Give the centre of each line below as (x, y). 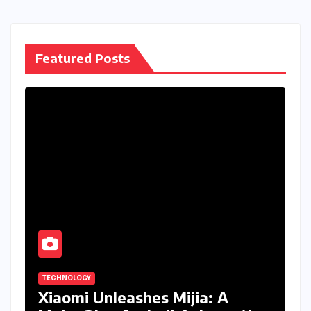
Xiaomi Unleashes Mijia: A (133, 297)
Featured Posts (83, 58)
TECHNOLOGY (66, 278)
